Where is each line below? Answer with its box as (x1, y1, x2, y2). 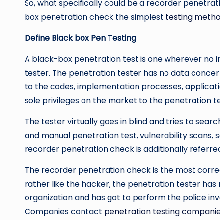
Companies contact (25, 206, 104, 218)
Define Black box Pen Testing (25, 32, 136, 44)
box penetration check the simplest (25, 11, 165, 23)
